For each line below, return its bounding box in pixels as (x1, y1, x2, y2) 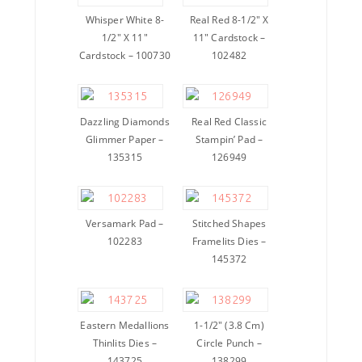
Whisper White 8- (85, 12, 165, 27)
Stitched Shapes (192, 216, 267, 230)
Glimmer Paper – (86, 132, 164, 146)
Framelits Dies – (192, 234, 267, 248)
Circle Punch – (196, 335, 262, 350)
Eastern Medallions (80, 318, 170, 332)
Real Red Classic (192, 114, 267, 128)
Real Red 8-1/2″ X (189, 12, 269, 27)
